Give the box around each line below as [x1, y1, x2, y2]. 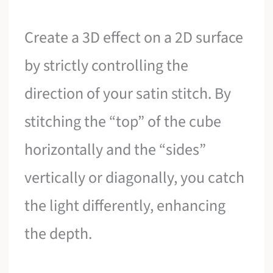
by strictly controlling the [24, 54, 189, 77]
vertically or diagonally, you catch [24, 166, 245, 190]
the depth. [24, 222, 93, 246]
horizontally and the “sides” [24, 138, 207, 161]
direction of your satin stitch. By [24, 82, 232, 105]
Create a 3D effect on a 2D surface [24, 26, 244, 49]
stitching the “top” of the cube [24, 110, 222, 133]
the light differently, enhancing [24, 194, 226, 218]
